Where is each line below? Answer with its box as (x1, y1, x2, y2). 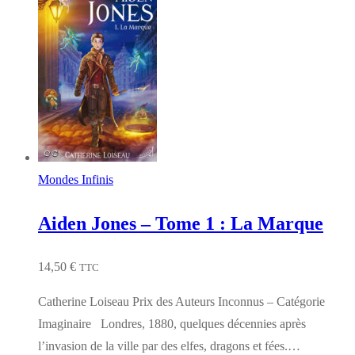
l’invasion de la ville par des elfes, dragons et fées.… (38, 338, 300, 353)
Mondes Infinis (38, 173, 113, 187)
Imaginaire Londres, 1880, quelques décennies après (38, 316, 306, 330)
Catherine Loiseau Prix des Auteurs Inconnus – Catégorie (38, 294, 325, 308)
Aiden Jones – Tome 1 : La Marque (38, 213, 323, 235)
